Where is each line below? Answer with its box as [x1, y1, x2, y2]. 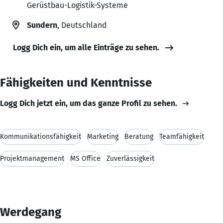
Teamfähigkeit [159, 132, 204, 141]
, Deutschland [57, 20, 107, 30]
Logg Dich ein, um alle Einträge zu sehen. [13, 42, 159, 52]
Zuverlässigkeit [107, 154, 154, 163]
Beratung [124, 132, 153, 141]
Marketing [87, 132, 118, 141]
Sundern [27, 20, 57, 30]
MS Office [70, 154, 101, 163]
